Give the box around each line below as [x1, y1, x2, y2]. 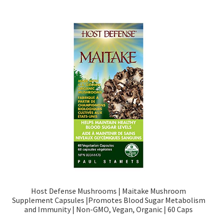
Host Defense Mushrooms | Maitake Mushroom [31, 186, 186, 196]
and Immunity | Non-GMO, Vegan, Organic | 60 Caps [24, 204, 193, 214]
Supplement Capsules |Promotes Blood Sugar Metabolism [12, 195, 205, 205]
